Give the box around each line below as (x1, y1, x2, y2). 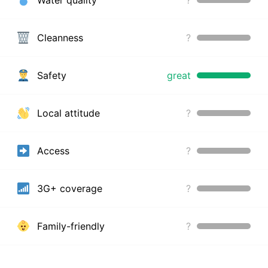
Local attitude (33, 106, 100, 119)
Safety (33, 69, 66, 81)
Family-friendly (33, 220, 105, 232)
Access (33, 144, 69, 157)
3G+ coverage (33, 182, 102, 194)
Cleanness (33, 31, 83, 44)
